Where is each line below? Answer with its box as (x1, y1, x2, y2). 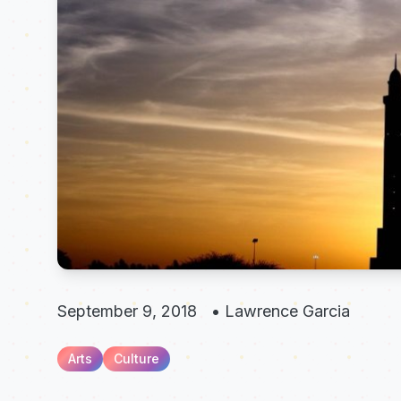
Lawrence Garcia (225, 302, 350, 320)
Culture (114, 351, 159, 366)
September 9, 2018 (57, 302, 197, 320)
